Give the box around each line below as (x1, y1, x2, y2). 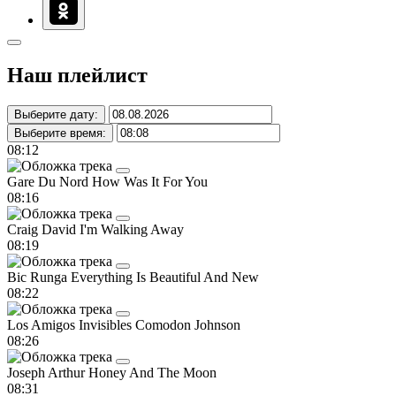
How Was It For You (92, 173, 208, 189)
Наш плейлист (7, 63, 148, 87)
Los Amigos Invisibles (7, 316, 135, 332)
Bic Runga (7, 269, 71, 285)
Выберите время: (14, 126, 106, 140)
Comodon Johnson (135, 316, 240, 332)
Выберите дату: (14, 107, 98, 121)
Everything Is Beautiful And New (71, 269, 259, 285)
